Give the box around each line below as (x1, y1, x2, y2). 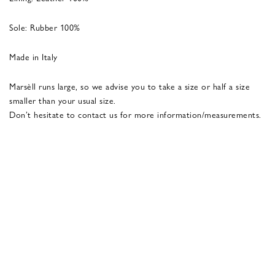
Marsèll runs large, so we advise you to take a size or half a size (9, 79, 250, 92)
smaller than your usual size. (9, 93, 116, 106)
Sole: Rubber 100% (9, 20, 80, 33)
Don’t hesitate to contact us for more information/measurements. (9, 107, 261, 120)
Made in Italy (9, 50, 58, 63)
